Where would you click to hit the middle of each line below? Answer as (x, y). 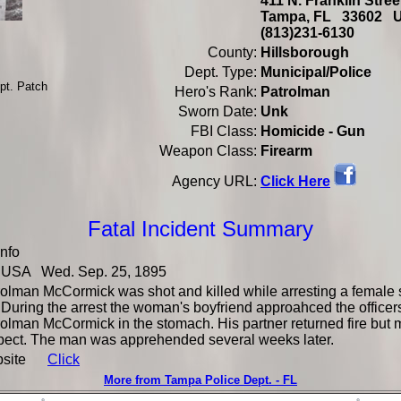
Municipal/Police (316, 72)
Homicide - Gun (313, 131)
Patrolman (295, 92)
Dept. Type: (221, 72)
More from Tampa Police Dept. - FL (200, 380)
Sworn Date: (218, 111)
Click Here (295, 181)
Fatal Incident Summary (200, 229)
